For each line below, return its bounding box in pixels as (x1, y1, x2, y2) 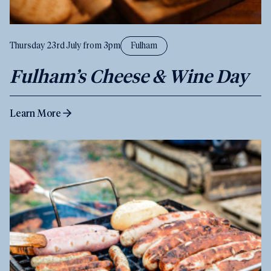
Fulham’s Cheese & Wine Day (10, 64, 249, 88)
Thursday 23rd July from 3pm (10, 41, 120, 50)
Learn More (10, 106, 61, 120)
